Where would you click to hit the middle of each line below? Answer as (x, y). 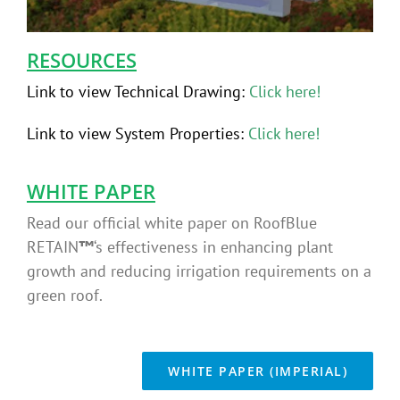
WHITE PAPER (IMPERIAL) (258, 371)
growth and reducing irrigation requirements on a (199, 271)
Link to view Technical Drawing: (135, 91)
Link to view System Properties (133, 133)
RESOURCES (81, 59)
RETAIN (52, 246)
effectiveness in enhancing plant (220, 246)
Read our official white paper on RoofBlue (171, 222)
